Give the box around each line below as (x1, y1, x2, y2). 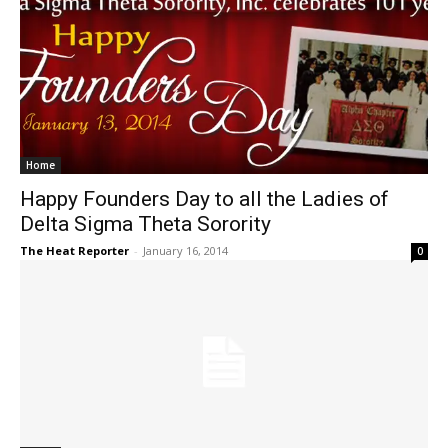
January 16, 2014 (143, 243, 228, 258)
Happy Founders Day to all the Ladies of (20, 187, 389, 211)
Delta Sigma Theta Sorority (20, 212, 271, 236)
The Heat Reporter (20, 243, 129, 258)
